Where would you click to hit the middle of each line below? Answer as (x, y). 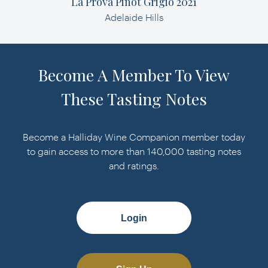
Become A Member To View (134, 75)
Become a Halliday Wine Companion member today (134, 137)
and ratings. (134, 165)
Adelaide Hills (134, 17)
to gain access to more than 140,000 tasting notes (134, 151)
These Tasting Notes (134, 99)
